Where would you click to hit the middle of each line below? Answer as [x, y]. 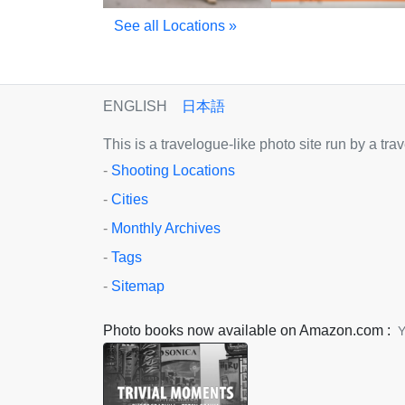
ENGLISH [135, 106]
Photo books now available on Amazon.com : [247, 330]
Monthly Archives [166, 228]
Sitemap [138, 286]
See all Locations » [175, 25]
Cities [130, 199]
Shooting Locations [173, 170]
